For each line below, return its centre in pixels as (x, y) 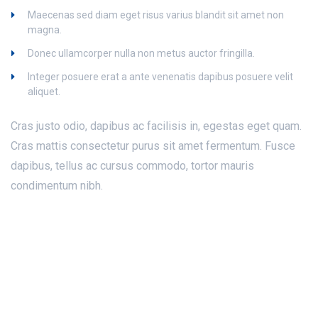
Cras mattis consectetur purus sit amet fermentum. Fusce (153, 146)
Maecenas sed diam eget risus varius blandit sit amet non (156, 15)
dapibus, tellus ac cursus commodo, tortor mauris (132, 166)
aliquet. (44, 92)
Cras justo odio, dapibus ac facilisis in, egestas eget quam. (156, 126)
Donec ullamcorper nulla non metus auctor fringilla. (141, 53)
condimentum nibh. (57, 186)
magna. (45, 30)
